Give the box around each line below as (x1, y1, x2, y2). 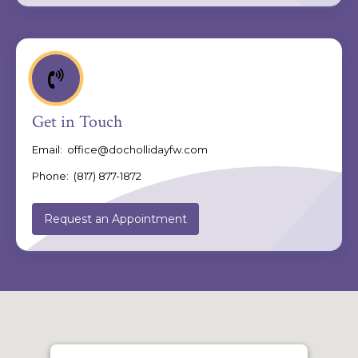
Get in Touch (32, 110, 122, 133)
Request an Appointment (44, 212, 187, 226)
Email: (32, 143, 67, 156)
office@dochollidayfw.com (67, 143, 208, 156)
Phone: (32, 169, 74, 182)
